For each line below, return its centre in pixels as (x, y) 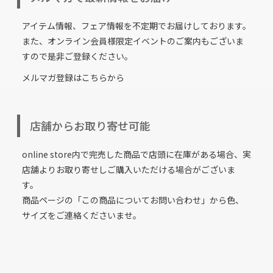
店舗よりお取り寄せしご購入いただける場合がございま (129, 169)
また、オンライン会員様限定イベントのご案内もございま (133, 41)
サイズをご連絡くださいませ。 (82, 215)
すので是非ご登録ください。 (77, 56)
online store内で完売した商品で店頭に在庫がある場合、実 (136, 154)
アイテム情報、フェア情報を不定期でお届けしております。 (136, 26)
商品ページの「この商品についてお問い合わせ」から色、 (133, 200)
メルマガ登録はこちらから (73, 77)
